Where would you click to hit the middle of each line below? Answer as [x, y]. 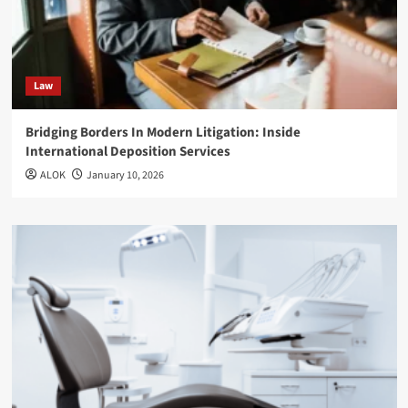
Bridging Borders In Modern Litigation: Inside [163, 133]
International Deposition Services [127, 152]
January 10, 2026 [125, 176]
